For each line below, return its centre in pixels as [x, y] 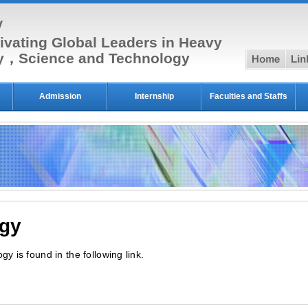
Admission [60, 96]
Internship [154, 96]
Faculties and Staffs [249, 96]
